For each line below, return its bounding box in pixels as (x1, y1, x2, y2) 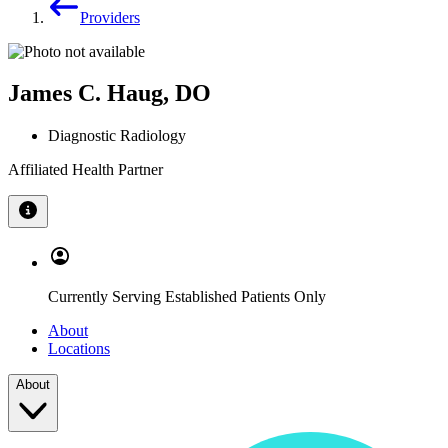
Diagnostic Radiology (48, 127, 186, 145)
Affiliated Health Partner (8, 161, 163, 179)
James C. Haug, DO (8, 80, 211, 107)
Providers (80, 8, 140, 26)
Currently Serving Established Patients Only (48, 288, 326, 306)
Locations (48, 340, 110, 358)
